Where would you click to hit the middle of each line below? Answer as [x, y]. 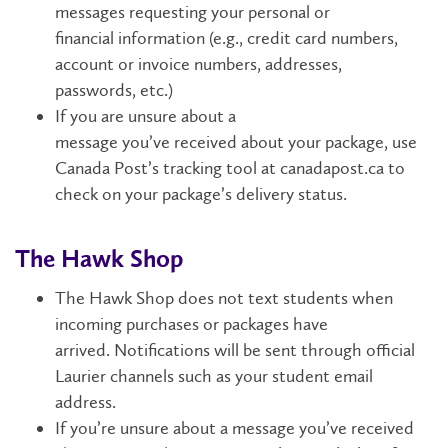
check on [88, 193]
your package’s [178, 193]
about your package [310, 141]
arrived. [82, 349]
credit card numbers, [322, 37]
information [159, 37]
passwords [93, 89]
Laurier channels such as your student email [214, 375]
